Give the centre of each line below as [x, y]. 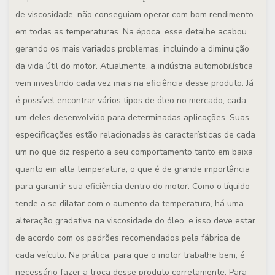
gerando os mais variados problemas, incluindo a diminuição [132, 49]
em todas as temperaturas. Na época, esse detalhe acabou [131, 32]
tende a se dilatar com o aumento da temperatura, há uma [130, 203]
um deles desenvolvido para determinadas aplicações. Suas [132, 118]
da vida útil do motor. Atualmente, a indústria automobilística [134, 66]
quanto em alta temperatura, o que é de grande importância [133, 169]
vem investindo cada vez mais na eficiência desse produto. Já [134, 83]
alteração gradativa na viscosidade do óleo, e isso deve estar [135, 221]
